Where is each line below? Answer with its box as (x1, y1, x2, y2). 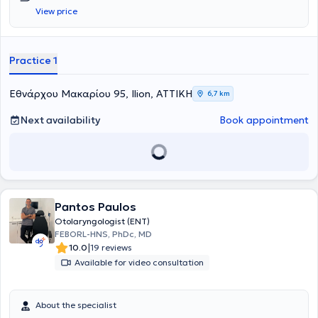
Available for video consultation (75, 257, 204, 268)
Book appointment (219, 114, 309, 126)
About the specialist (35, 300, 116, 310)
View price (35, 6, 77, 16)
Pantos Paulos (55, 199, 136, 214)
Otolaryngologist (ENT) (55, 216, 150, 226)
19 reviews (90, 242, 132, 253)
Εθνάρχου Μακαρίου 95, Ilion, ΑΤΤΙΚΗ (9, 87, 192, 100)
